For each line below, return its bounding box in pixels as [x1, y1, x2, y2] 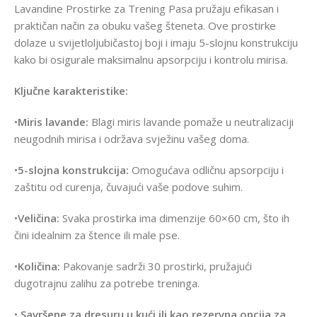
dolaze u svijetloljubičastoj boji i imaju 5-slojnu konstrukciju [14, 35, 298, 50]
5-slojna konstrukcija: [18, 162, 129, 177]
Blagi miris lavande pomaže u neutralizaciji [88, 114, 294, 129]
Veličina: [18, 210, 59, 225]
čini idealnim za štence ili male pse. [14, 227, 180, 242]
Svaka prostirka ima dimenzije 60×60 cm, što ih [59, 210, 289, 225]
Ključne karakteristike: [14, 83, 128, 98]
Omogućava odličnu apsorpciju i [129, 162, 284, 177]
